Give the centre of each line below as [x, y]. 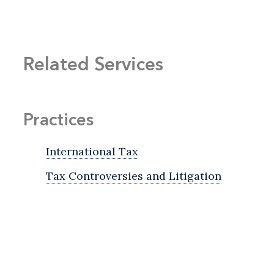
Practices [58, 120]
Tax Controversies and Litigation [134, 176]
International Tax [92, 152]
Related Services [93, 64]
